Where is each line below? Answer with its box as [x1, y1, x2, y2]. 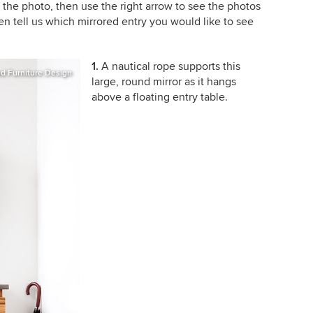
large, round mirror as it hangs [91, 75, 236, 89]
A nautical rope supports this [101, 59, 240, 73]
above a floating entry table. [91, 90, 228, 104]
